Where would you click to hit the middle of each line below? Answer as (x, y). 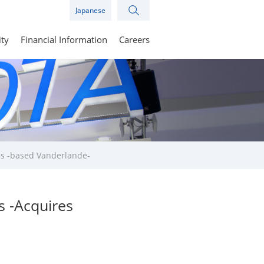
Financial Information (64, 39)
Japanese (90, 10)
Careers (134, 39)
